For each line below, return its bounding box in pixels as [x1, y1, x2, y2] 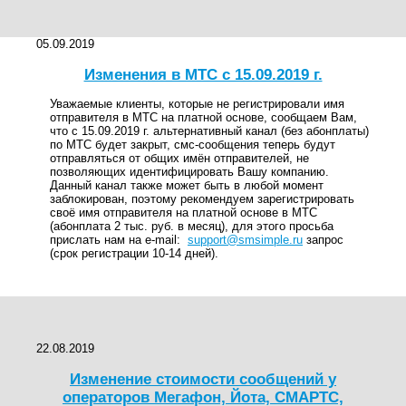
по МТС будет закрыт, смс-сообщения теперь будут [50, 137, 335, 151]
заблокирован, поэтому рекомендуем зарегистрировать [50, 191, 354, 206]
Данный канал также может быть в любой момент [50, 178, 324, 192]
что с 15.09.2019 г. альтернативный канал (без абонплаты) [50, 123, 369, 138]
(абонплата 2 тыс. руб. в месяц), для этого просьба [50, 218, 333, 233]
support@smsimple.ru [188, 232, 303, 246]
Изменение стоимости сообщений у [70, 370, 336, 388]
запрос [303, 232, 343, 246]
